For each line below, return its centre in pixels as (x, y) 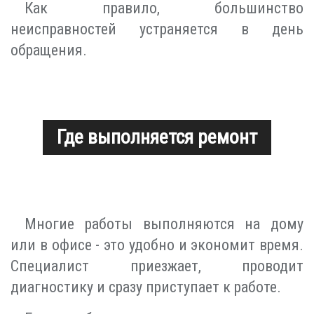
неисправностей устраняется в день (157, 29)
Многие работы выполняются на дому (164, 224)
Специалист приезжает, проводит (157, 266)
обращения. (49, 50)
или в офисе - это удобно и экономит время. (157, 245)
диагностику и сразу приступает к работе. (146, 287)
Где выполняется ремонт (157, 137)
